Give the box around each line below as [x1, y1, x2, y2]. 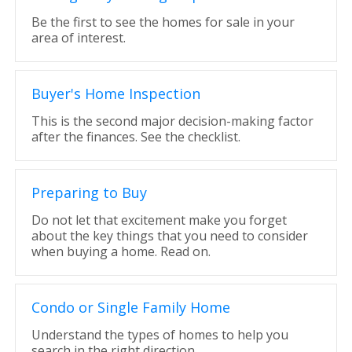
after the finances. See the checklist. [31, 128, 240, 145]
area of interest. [31, 29, 126, 46]
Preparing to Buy [31, 183, 147, 202]
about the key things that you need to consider [31, 227, 308, 244]
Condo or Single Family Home [31, 298, 230, 317]
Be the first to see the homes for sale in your [31, 13, 295, 31]
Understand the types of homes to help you [31, 326, 288, 343]
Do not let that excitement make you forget [31, 211, 287, 229]
